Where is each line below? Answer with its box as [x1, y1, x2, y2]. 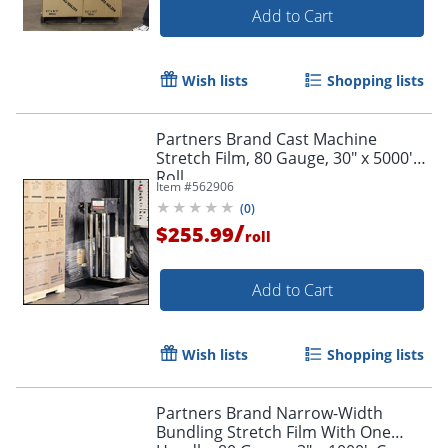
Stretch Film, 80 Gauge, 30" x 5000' [156, 146, 413, 169]
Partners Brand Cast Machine [156, 127, 377, 150]
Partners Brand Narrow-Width [156, 401, 383, 424]
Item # [156, 177, 192, 195]
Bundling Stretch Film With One [156, 420, 391, 443]
